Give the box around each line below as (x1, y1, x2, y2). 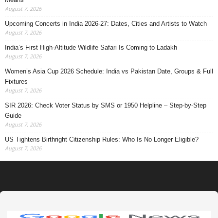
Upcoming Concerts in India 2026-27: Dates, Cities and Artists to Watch (5, 20, 207, 28)
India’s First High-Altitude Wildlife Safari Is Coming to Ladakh (5, 44, 177, 52)
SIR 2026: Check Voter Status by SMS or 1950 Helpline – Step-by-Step (5, 102, 206, 109)
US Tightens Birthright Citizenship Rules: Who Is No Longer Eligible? (5, 136, 199, 144)
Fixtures (5, 78, 28, 86)
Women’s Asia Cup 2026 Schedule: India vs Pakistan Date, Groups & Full (5, 68, 213, 75)
